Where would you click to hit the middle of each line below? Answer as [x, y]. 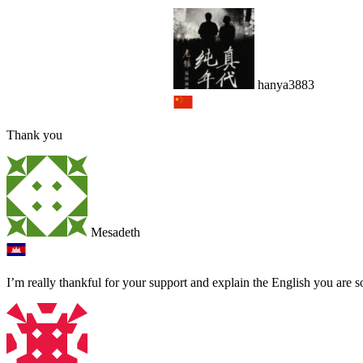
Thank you [34, 135]
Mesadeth [114, 233]
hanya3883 [284, 85]
